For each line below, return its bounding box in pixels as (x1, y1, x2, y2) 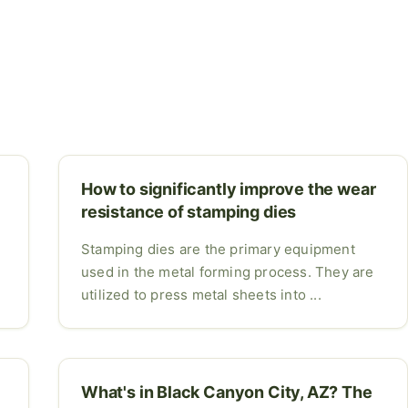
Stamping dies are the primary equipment (81, 240, 355, 258)
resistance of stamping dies (81, 201, 297, 221)
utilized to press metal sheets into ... (81, 285, 321, 303)
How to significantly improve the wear (81, 178, 376, 199)
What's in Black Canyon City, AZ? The (81, 382, 372, 402)
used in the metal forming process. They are (81, 262, 374, 280)
